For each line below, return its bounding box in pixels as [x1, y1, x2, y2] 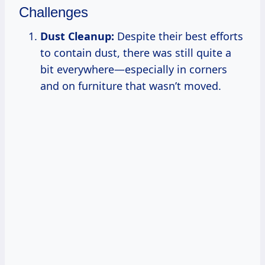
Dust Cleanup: [40, 28, 114, 43]
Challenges [19, 4, 88, 20]
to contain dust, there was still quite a [40, 45, 231, 60]
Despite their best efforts [114, 28, 243, 43]
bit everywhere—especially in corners [40, 62, 227, 76]
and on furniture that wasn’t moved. [40, 78, 221, 93]
